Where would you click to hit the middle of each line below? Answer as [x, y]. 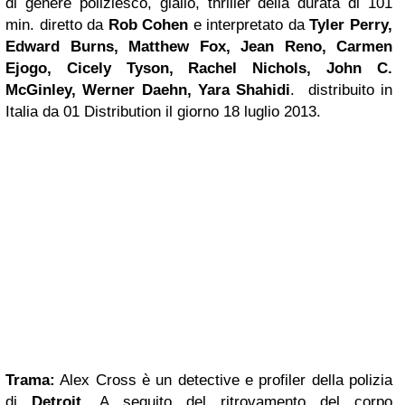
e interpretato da [246, 25]
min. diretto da [55, 25]
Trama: [30, 380]
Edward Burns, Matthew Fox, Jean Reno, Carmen [199, 47]
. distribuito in [342, 90]
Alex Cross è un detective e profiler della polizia [224, 380]
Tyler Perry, [348, 25]
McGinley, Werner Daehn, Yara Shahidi [148, 90]
